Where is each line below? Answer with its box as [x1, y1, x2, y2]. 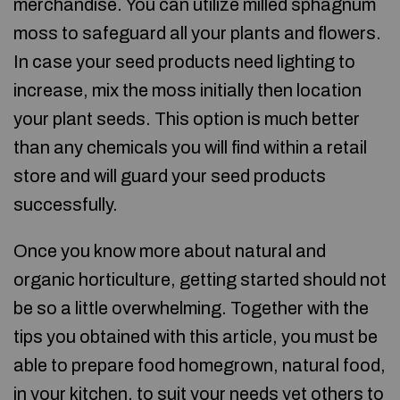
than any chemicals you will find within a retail [13, 137, 367, 157]
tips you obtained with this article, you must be [13, 327, 378, 346]
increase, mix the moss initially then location [13, 80, 362, 100]
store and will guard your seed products [13, 166, 326, 186]
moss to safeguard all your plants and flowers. [13, 23, 381, 43]
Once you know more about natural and [13, 241, 326, 261]
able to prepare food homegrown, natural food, [13, 355, 386, 375]
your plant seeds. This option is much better [13, 109, 360, 129]
